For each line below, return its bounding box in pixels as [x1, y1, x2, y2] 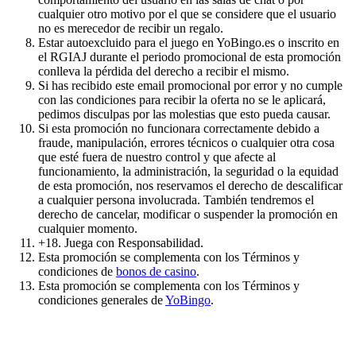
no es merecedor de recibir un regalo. [38, 21, 226, 36]
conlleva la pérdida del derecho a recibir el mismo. [38, 64, 289, 79]
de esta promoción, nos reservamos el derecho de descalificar [38, 179, 342, 193]
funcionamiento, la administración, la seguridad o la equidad [38, 164, 339, 179]
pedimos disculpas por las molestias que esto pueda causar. [38, 107, 331, 122]
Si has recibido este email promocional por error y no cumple [38, 79, 342, 93]
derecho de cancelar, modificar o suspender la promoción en [38, 207, 338, 222]
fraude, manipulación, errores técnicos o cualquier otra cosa [38, 136, 335, 150]
